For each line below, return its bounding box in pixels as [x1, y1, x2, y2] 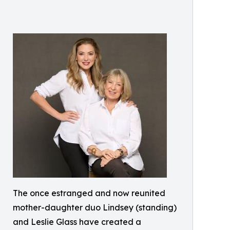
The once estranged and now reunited [13, 187, 165, 198]
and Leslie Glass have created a [13, 216, 141, 227]
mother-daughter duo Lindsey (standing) [13, 202, 177, 213]
